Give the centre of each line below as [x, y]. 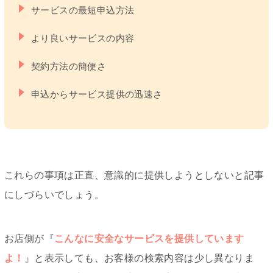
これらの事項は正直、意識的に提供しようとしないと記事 [134, 175]
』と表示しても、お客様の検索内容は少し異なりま [139, 258]
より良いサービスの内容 [83, 38]
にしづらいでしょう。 [54, 195]
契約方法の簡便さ [69, 66]
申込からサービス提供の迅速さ [97, 94]
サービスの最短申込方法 [83, 10]
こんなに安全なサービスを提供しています [149, 239]
